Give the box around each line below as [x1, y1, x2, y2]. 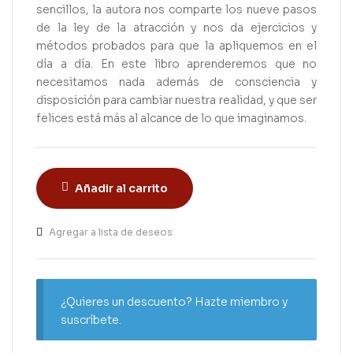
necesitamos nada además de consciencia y [36, 74, 317, 89]
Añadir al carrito [75, 180, 168, 195]
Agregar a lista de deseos [49, 225, 173, 238]
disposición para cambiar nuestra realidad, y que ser [36, 92, 317, 107]
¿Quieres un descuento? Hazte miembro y [61, 294, 288, 309]
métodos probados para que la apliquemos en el [36, 38, 317, 53]
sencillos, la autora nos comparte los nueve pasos [36, 2, 317, 17]
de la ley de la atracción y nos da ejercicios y [36, 20, 317, 35]
